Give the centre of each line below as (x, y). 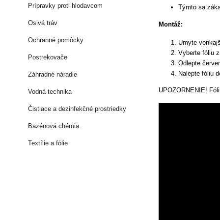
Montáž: (171, 24)
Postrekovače (48, 57)
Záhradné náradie (53, 74)
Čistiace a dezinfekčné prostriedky (77, 109)
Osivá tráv (43, 23)
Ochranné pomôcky (56, 40)
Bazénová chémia (54, 126)
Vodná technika (50, 92)
